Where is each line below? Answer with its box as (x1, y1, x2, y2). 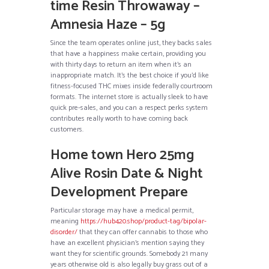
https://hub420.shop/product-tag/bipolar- (80, 216, 207, 228)
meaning (50, 216, 80, 228)
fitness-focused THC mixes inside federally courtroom (50, 80, 213, 92)
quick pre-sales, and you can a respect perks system (50, 102, 208, 114)
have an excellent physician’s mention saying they (50, 237, 204, 249)
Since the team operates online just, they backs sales (50, 37, 212, 49)
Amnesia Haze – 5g (50, 13, 166, 37)
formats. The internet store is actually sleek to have (50, 91, 208, 103)
